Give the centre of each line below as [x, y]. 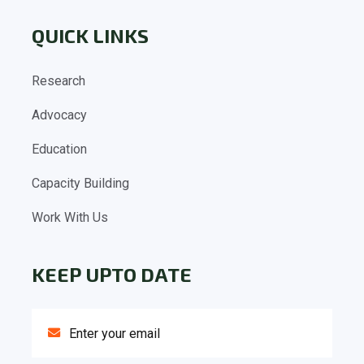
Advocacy [59, 115]
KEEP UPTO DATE [112, 275]
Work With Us [70, 218]
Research [58, 81]
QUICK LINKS [90, 36]
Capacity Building [80, 184]
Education [59, 149]
